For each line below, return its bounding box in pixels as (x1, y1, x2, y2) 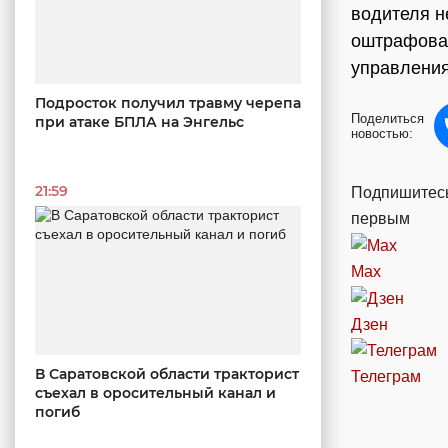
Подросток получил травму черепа (35, 93, 301, 112)
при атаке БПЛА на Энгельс (35, 112, 244, 131)
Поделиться (351, 111, 424, 126)
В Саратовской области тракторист (35, 365, 299, 384)
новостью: (351, 126, 413, 141)
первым (351, 210, 410, 227)
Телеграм (351, 368, 421, 386)
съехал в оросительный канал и (35, 384, 276, 403)
